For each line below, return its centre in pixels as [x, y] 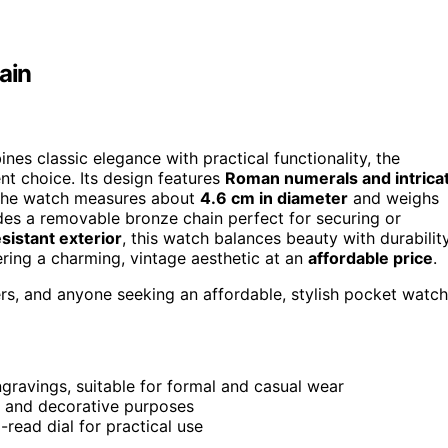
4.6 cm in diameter [274, 197]
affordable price [370, 257]
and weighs [393, 197]
